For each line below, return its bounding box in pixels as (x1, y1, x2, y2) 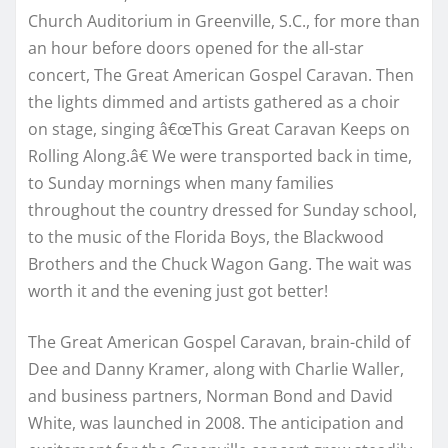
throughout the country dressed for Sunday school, (28, 199, 417, 222)
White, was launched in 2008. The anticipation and (28, 412, 404, 435)
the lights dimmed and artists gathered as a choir (28, 91, 400, 114)
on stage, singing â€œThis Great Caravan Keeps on (28, 118, 410, 141)
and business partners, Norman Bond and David (28, 385, 393, 408)
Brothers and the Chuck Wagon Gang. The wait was (28, 253, 412, 276)
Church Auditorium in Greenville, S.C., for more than (28, 10, 420, 33)
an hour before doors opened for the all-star (28, 37, 364, 60)
